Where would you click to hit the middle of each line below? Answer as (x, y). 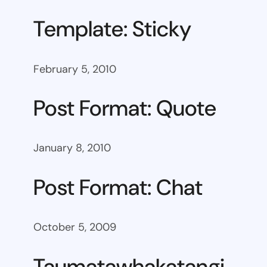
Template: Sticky (112, 29)
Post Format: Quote (125, 108)
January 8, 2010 (72, 148)
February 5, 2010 (75, 69)
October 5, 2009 (75, 227)
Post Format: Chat (118, 187)
